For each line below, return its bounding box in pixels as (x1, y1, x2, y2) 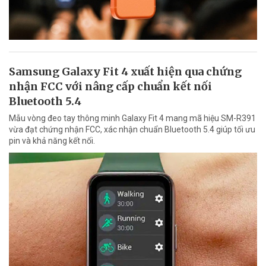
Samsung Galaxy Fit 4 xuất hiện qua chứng (9, 64, 242, 78)
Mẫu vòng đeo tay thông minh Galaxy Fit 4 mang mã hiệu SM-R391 (9, 113, 256, 123)
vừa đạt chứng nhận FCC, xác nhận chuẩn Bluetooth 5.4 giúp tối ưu (9, 124, 255, 134)
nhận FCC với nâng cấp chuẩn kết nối (9, 79, 212, 93)
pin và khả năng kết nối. (9, 135, 95, 145)
